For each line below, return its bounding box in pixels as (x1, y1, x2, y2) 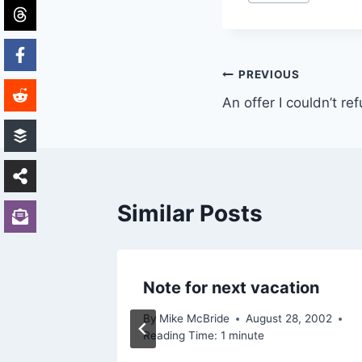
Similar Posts (117, 199, 263, 227)
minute (229, 329, 264, 343)
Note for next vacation (143, 277, 319, 297)
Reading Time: (143, 329, 217, 343)
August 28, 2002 (246, 312, 333, 326)
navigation (221, 99, 337, 128)
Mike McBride (159, 312, 230, 326)
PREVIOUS (238, 68, 300, 82)
